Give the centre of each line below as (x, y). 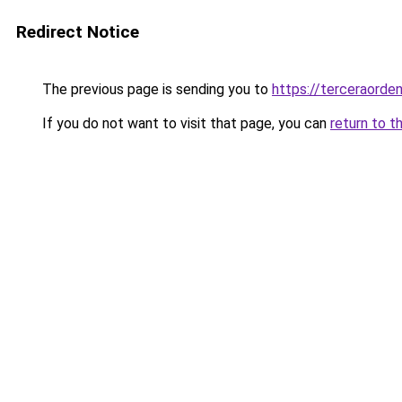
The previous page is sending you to (155, 89)
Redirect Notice (78, 32)
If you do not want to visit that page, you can (184, 123)
